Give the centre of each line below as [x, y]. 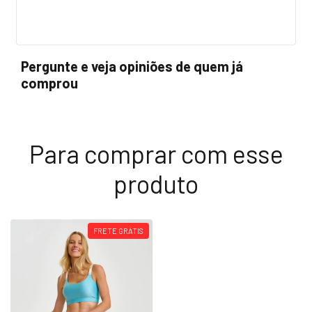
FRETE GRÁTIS [118, 231]
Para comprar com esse [156, 153]
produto [156, 183]
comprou [49, 83]
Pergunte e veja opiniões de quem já [132, 66]
